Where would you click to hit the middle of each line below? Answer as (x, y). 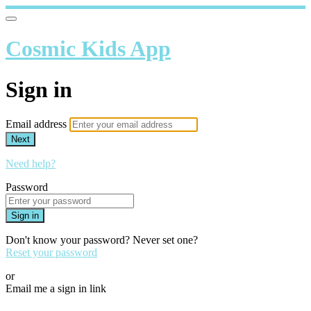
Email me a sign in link (56, 289)
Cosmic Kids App (88, 49)
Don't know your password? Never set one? (102, 240)
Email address (37, 124)
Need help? (31, 164)
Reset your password (51, 253)
